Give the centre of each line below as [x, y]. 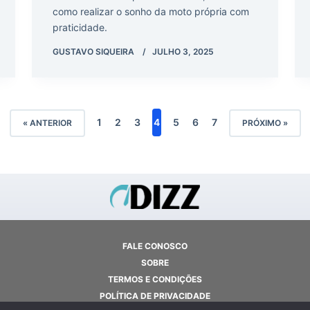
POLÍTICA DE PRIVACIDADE [155, 296]
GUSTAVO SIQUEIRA [93, 51]
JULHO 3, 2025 [183, 51]
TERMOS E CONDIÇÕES [155, 280]
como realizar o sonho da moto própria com [151, 11]
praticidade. [80, 27]
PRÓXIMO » [265, 123]
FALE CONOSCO [155, 246]
